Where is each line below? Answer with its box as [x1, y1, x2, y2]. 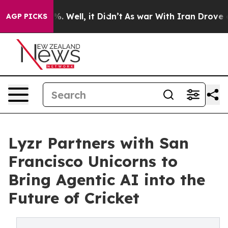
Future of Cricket [8, 188, 139, 208]
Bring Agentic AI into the [8, 170, 205, 189]
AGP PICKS [6, 12, 47, 21]
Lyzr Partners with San [8, 133, 189, 153]
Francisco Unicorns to [8, 152, 178, 171]
